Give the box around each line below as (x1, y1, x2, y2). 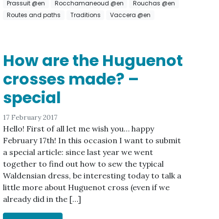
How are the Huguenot (3, 49, 183, 72)
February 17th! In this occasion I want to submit (3, 135, 181, 146)
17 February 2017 (3, 113, 58, 122)
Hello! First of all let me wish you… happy (3, 124, 154, 134)
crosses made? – (3, 68, 139, 90)
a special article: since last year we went (3, 147, 153, 157)
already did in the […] (3, 194, 82, 204)
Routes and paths (7, 11, 61, 20)
